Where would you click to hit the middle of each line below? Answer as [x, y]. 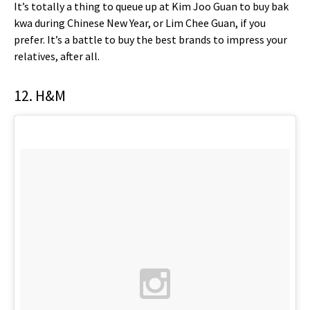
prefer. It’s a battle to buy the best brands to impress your [151, 39]
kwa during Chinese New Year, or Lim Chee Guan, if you [140, 22]
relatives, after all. [57, 56]
